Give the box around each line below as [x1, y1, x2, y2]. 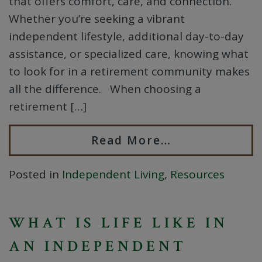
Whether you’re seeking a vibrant [9, 11, 185, 27]
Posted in [9, 167, 62, 182]
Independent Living [62, 167, 164, 182]
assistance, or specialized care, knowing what [9, 46, 249, 62]
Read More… [91, 133, 171, 149]
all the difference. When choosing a [9, 81, 201, 97]
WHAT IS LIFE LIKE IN [9, 213, 228, 233]
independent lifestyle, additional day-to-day [9, 29, 244, 44]
